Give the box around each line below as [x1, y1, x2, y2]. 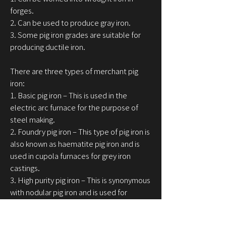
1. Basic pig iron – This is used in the [10, 90, 127, 101]
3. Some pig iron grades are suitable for [10, 29, 141, 40]
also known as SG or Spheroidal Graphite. [10, 211, 147, 222]
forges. [10, 5, 34, 16]
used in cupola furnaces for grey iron [10, 150, 131, 161]
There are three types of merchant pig [10, 66, 138, 77]
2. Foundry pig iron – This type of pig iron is [10, 126, 150, 137]
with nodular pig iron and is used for [10, 187, 127, 198]
